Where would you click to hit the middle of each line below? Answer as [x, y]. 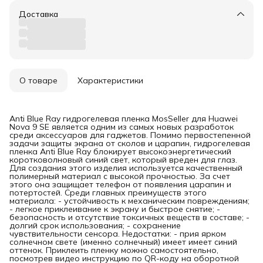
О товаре [38, 80]
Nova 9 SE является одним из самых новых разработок [122, 127]
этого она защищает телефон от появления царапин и [120, 184]
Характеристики [110, 80]
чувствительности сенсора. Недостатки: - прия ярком [118, 233]
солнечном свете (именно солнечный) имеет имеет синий [123, 242]
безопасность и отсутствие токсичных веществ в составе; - [129, 217]
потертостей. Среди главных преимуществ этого [108, 192]
